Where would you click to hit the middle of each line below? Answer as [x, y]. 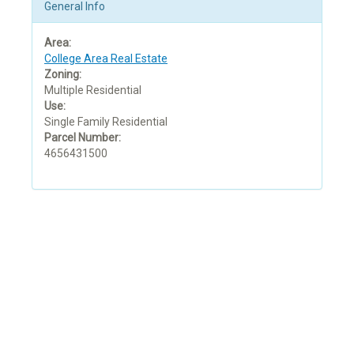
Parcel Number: [83, 137]
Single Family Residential [106, 121]
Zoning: [63, 74]
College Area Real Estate [106, 58]
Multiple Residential [93, 90]
